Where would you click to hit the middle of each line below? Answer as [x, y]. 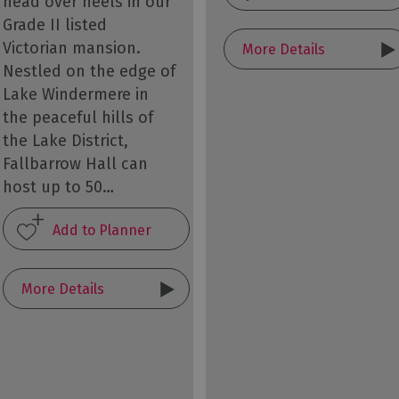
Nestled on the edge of [89, 72]
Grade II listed [54, 25]
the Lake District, [65, 141]
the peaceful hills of [77, 118]
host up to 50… [58, 187]
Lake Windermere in [75, 95]
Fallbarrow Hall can [75, 164]
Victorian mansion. [71, 49]
